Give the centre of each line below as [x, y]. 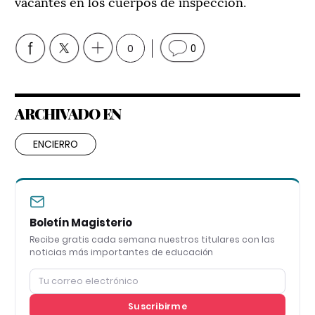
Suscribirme [157, 307]
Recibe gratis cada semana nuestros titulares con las [152, 240]
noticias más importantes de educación [121, 252]
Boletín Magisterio [81, 223]
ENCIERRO [56, 144]
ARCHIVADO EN [68, 114]
